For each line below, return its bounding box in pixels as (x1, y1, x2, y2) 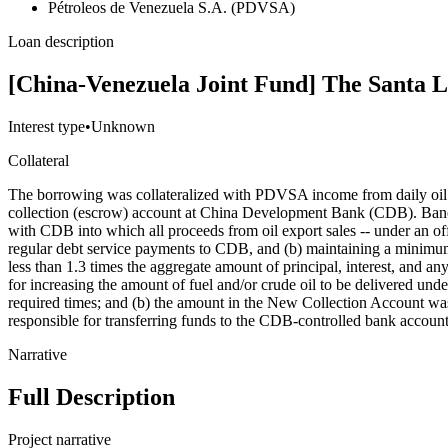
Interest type (8, 118, 85, 136)
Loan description (8, 33, 114, 51)
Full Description (8, 384, 175, 411)
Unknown (91, 118, 155, 136)
